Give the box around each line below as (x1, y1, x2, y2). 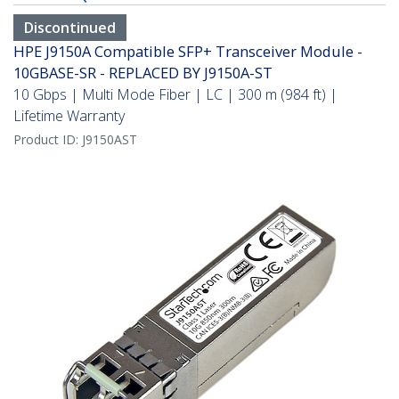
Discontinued (24, 18, 116, 38)
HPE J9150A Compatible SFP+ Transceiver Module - (13, 41, 362, 62)
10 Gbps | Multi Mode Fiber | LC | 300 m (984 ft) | (13, 85, 338, 105)
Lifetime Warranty (13, 106, 125, 126)
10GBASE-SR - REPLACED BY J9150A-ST (13, 62, 273, 84)
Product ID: (13, 131, 82, 149)
